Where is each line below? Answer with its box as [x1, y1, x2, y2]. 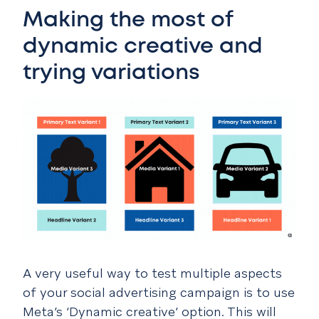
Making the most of [23, 10, 233, 30]
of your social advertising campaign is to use [23, 284, 295, 301]
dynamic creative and [23, 36, 263, 56]
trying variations [23, 63, 200, 83]
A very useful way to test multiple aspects [23, 265, 282, 282]
